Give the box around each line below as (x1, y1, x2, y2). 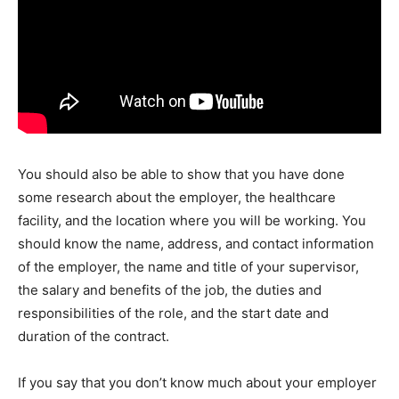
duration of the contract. (18, 328, 169, 346)
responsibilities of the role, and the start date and (18, 305, 329, 322)
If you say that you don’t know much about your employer (18, 374, 377, 392)
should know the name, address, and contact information (18, 235, 374, 253)
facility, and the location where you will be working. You (18, 212, 366, 230)
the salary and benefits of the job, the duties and (18, 281, 322, 299)
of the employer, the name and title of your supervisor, (18, 258, 359, 276)
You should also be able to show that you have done (18, 166, 345, 183)
